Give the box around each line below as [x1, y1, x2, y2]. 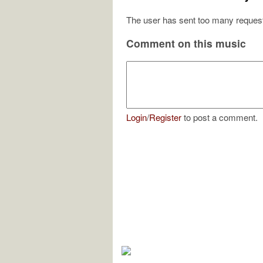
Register [149, 110, 181, 123]
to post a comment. [181, 110, 258, 123]
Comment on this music [126, 36, 246, 51]
